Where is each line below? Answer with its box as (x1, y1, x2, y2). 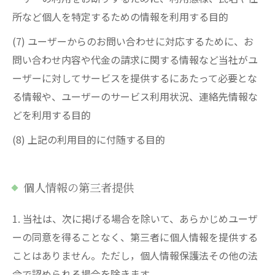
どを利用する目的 (12, 107, 91, 122)
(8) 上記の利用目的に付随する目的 (12, 132, 165, 147)
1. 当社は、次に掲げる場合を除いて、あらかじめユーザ (12, 211, 258, 226)
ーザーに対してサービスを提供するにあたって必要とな (12, 71, 257, 85)
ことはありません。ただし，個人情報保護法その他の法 (12, 248, 258, 263)
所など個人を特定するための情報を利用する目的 (12, 9, 228, 24)
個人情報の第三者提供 (23, 179, 134, 195)
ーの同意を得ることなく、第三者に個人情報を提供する (12, 230, 258, 244)
